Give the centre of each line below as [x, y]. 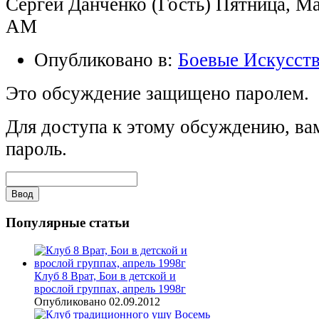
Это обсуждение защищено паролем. [157, 94]
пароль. [36, 149]
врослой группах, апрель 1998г [110, 288]
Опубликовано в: [106, 60]
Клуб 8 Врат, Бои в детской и [105, 276]
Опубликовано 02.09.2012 [97, 301]
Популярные [46, 223]
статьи [108, 223]
